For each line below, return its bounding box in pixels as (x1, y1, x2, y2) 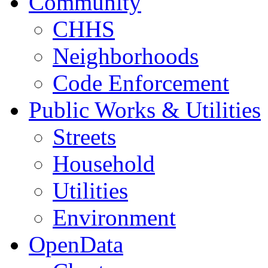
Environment (53, 205, 176, 231)
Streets (53, 124, 116, 150)
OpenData (29, 232, 123, 258)
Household (53, 151, 155, 177)
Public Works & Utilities (29, 97, 261, 123)
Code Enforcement (53, 70, 229, 96)
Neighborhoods (53, 43, 199, 69)
